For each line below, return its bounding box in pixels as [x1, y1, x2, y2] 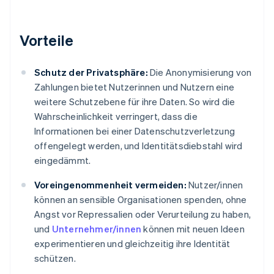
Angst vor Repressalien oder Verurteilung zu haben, [34, 208, 251, 221]
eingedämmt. [34, 154, 91, 167]
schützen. [34, 252, 76, 265]
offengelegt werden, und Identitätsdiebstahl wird [34, 139, 243, 152]
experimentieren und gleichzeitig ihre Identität [34, 237, 231, 250]
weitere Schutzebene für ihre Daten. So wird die [34, 95, 235, 108]
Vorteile [20, 31, 73, 50]
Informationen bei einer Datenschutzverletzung [34, 125, 235, 138]
